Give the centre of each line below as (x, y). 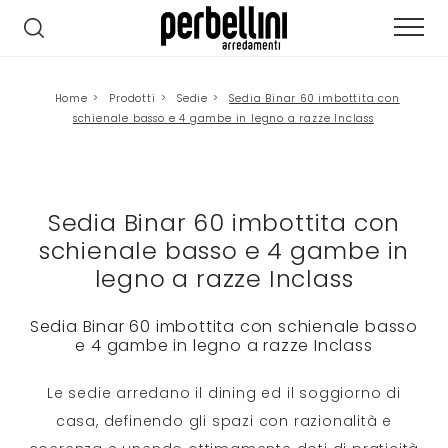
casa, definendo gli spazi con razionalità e (224, 421)
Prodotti (132, 99)
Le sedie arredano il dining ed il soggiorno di (224, 393)
